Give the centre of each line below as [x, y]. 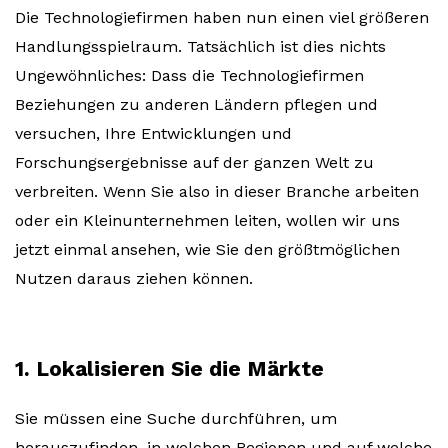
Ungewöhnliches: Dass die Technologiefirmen [189, 76]
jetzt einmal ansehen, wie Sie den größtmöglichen [207, 250]
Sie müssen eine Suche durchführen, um [176, 419]
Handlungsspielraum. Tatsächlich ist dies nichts [200, 47]
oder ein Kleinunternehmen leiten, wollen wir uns [207, 221]
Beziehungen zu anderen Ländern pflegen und [196, 105]
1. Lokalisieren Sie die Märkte [169, 369]
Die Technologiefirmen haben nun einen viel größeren [222, 18]
